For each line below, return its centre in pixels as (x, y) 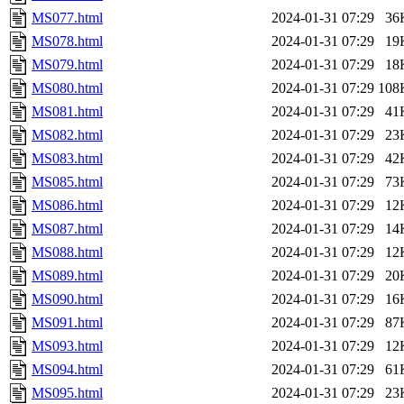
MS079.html (67, 65)
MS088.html (67, 252)
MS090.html (67, 299)
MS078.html (67, 41)
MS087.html (67, 229)
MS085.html (67, 182)
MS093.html (67, 346)
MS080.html (67, 88)
